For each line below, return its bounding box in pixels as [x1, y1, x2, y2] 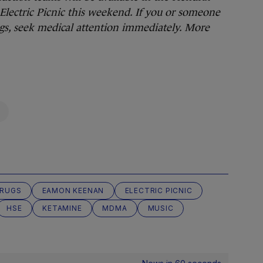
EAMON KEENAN [42, 186, 104, 195]
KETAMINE [42, 204, 82, 213]
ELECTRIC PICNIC [124, 186, 193, 195]
